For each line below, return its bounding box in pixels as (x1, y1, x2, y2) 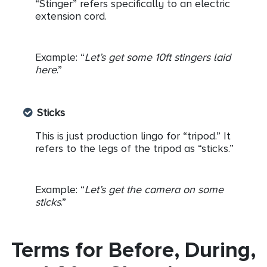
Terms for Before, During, (11, 237, 256, 261)
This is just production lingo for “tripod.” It (35, 129, 231, 142)
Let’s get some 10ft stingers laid (85, 51, 231, 63)
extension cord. (35, 10, 107, 22)
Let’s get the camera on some (85, 183, 223, 195)
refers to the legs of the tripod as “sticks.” (35, 142, 234, 154)
